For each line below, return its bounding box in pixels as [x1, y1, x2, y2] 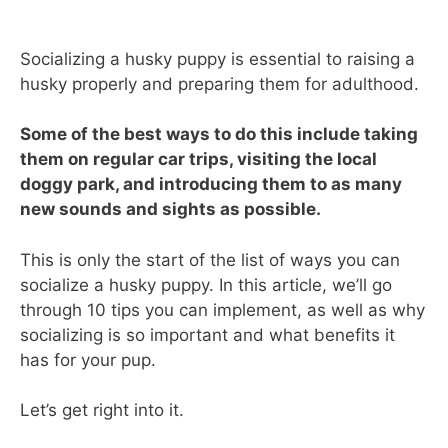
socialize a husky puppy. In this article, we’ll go [20, 274, 392, 295]
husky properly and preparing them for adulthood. [20, 73, 419, 94]
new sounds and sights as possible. [20, 199, 321, 219]
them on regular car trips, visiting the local [20, 149, 377, 169]
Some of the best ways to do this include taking [20, 124, 418, 144]
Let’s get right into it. [20, 400, 184, 420]
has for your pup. [20, 349, 156, 370]
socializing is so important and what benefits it [20, 324, 395, 345]
